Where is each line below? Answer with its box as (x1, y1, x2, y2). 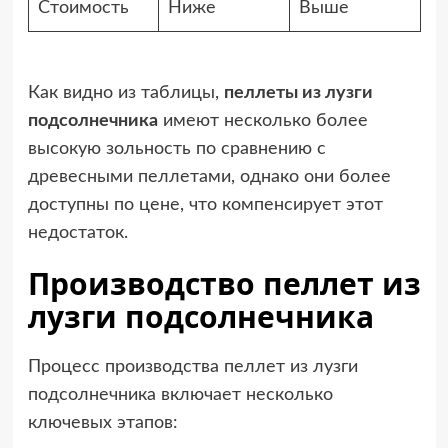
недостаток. (27, 224, 128, 242)
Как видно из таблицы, (27, 84, 224, 102)
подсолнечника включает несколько (27, 386, 333, 404)
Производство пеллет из (27, 263, 421, 304)
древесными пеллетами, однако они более (27, 168, 391, 186)
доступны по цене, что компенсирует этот (27, 196, 383, 214)
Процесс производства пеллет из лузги (27, 358, 358, 376)
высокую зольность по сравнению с (27, 140, 326, 158)
